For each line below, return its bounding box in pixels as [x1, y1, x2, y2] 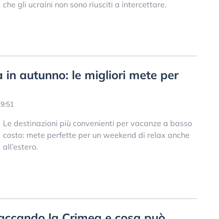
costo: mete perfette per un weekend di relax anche [2, 130, 190, 140]
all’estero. [2, 142, 38, 152]
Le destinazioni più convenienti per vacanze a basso [2, 118, 192, 129]
